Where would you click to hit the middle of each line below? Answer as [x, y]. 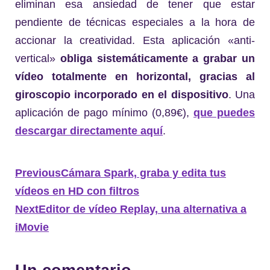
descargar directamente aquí [89, 130]
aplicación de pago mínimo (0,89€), [104, 112]
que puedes [224, 112]
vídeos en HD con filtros [77, 191]
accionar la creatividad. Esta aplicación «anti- [135, 40]
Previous [38, 173]
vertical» [38, 58]
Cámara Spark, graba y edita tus [143, 173]
